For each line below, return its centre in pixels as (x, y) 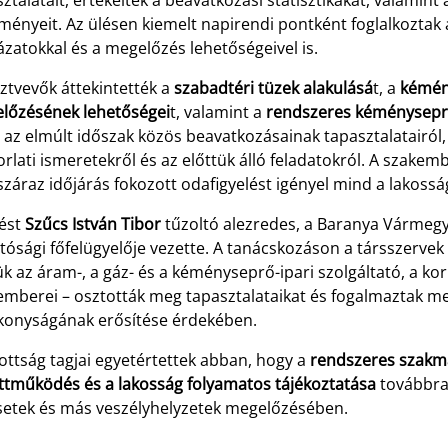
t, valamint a (217, 112)
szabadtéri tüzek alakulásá (273, 88)
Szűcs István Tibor (92, 224)
